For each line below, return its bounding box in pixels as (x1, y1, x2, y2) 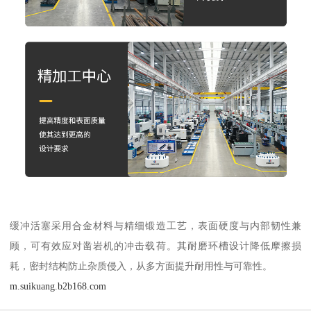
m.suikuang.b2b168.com (10, 280, 107, 292)
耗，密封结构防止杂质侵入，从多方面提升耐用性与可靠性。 (10, 260, 273, 271)
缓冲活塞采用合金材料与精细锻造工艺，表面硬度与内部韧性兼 (10, 219, 301, 231)
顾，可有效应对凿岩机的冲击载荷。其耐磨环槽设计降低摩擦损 (10, 239, 301, 251)
